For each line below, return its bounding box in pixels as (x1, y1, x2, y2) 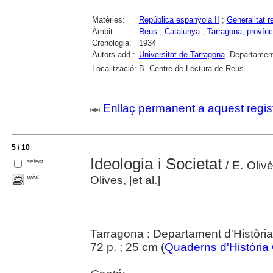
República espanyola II (138, 15, 219, 25)
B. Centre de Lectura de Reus (138, 64, 244, 74)
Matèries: (91, 15, 125, 25)
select (27, 158, 44, 165)
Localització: (91, 64, 136, 74)
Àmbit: (91, 27, 115, 37)
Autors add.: (91, 50, 135, 60)
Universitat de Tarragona (138, 50, 225, 60)
